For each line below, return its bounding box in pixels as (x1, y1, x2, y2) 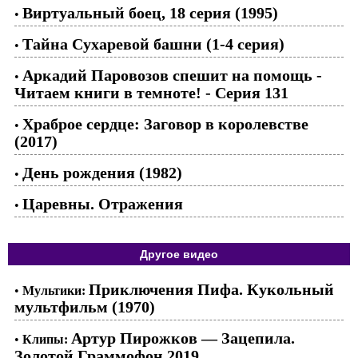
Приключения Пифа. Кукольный (89, 280, 334, 298)
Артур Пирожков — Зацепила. (71, 329, 295, 347)
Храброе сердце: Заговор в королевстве (22, 115, 308, 133)
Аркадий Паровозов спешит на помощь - (22, 66, 322, 84)
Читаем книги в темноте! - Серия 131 (14, 84, 288, 101)
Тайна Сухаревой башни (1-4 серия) (22, 35, 284, 53)
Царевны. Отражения (22, 195, 183, 213)
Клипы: (22, 332, 68, 346)
